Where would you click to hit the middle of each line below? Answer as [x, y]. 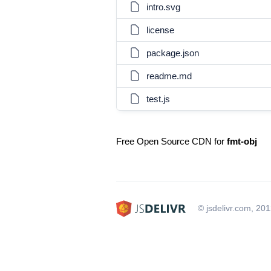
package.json [173, 53]
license [160, 30]
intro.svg [163, 7]
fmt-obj [242, 141]
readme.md [169, 76]
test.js [158, 99]
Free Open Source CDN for [171, 141]
